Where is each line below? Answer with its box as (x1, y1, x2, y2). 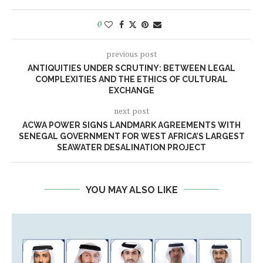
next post (113, 104, 150, 116)
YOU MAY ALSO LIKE (85, 184, 178, 195)
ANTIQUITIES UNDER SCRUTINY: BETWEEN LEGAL (28, 63, 235, 73)
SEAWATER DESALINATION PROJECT (57, 142, 206, 152)
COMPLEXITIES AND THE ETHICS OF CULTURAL (35, 74, 228, 84)
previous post (106, 48, 157, 59)
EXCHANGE (109, 85, 154, 95)
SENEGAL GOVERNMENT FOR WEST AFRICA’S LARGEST (18, 131, 245, 141)
